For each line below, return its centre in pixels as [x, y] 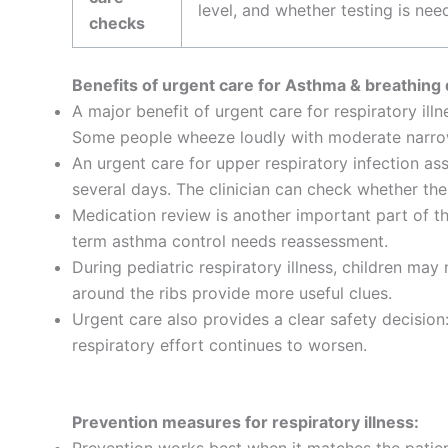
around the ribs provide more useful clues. [232, 292]
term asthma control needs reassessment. [230, 240]
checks [117, 22]
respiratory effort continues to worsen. [219, 344]
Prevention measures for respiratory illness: [245, 422]
